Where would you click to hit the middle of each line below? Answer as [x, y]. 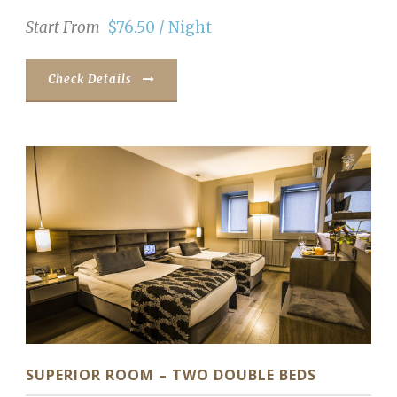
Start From [63, 27]
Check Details [90, 79]
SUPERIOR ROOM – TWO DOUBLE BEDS [171, 374]
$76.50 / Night [160, 27]
